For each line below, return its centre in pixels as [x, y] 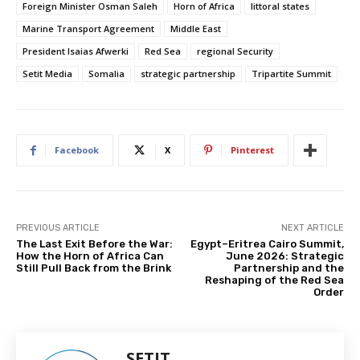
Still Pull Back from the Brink [94, 268]
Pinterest [252, 150]
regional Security [235, 51]
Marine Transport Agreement [88, 29]
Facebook [77, 150]
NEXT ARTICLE [312, 228]
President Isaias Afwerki [76, 51]
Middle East [196, 29]
